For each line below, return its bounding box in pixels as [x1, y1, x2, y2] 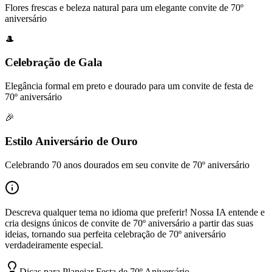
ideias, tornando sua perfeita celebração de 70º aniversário [5, 228, 226, 239]
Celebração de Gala [5, 56, 103, 69]
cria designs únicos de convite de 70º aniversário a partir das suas [5, 217, 253, 228]
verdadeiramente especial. [5, 239, 103, 250]
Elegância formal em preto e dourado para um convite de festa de [5, 81, 253, 92]
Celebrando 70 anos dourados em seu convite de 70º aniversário [5, 159, 250, 170]
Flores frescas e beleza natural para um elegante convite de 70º [5, 2, 243, 13]
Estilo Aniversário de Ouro [5, 134, 138, 148]
